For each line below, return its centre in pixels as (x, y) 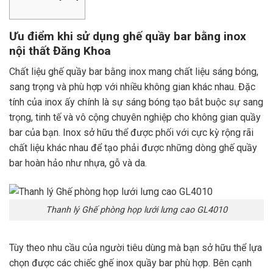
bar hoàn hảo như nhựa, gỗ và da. (78, 163)
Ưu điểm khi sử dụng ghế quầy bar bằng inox (128, 36)
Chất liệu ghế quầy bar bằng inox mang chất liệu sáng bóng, (134, 72)
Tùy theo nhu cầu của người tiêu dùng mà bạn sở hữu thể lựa (136, 247)
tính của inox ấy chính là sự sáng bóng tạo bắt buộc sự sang (136, 102)
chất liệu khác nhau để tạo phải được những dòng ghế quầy (133, 148)
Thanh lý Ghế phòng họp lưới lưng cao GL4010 (136, 210)
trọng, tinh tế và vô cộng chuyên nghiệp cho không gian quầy (135, 118)
